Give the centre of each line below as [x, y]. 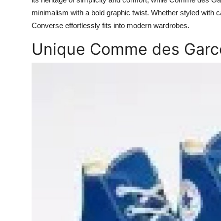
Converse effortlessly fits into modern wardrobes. [110, 25]
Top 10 [20, 8]
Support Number [39, 57]
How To [22, 33]
